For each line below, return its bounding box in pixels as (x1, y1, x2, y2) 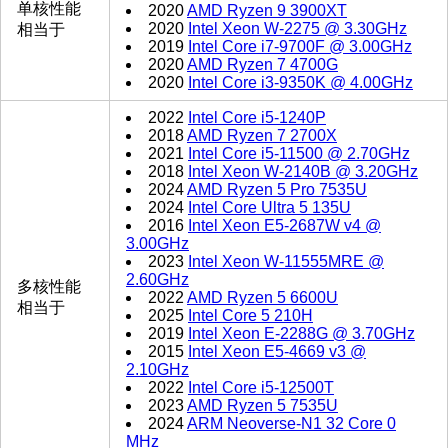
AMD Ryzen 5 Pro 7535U (187, 181, 367, 199)
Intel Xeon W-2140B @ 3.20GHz (188, 163, 418, 181)
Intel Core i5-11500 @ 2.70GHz (188, 145, 410, 163)
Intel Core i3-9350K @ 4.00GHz (188, 74, 413, 92)
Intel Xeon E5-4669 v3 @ (188, 343, 366, 361)
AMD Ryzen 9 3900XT (187, 2, 347, 20)
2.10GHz (126, 361, 189, 379)
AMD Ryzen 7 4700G (187, 56, 338, 74)
